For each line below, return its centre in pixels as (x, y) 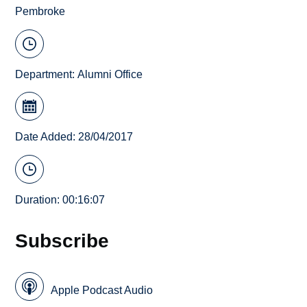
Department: (47, 74)
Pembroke (40, 12)
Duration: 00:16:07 (60, 199)
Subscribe (62, 240)
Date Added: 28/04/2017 (74, 137)
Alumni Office (110, 74)
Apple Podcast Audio (102, 290)
